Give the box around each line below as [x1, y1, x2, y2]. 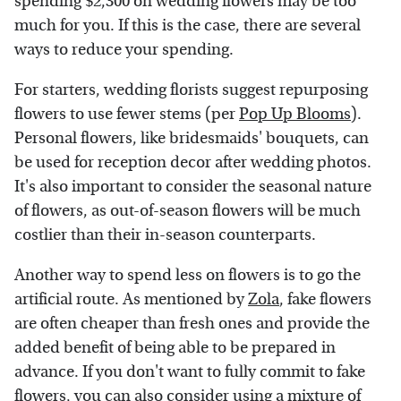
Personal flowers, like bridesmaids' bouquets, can [14, 128, 369, 148]
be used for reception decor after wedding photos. [14, 152, 371, 172]
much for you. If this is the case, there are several [14, 15, 361, 35]
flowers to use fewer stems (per [14, 104, 239, 124]
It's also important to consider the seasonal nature [14, 176, 371, 196]
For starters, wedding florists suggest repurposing [14, 80, 368, 99]
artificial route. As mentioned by [14, 289, 248, 309]
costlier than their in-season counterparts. [14, 225, 316, 244]
